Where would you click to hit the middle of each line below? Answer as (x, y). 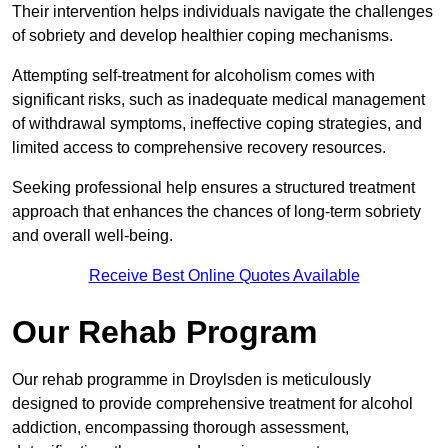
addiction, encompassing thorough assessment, (180, 428)
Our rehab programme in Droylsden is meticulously (191, 380)
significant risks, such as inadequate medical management (218, 100)
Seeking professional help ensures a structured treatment (213, 188)
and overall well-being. (92, 236)
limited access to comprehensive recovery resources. (201, 148)
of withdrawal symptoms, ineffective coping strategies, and (217, 124)
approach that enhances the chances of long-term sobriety (216, 212)
